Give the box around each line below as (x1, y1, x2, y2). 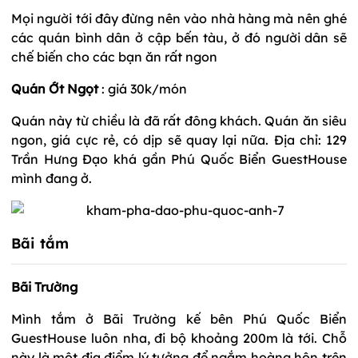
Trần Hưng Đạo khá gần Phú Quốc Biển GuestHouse (11, 150, 347, 167)
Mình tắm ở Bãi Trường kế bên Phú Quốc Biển (11, 310, 347, 327)
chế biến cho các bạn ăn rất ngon (11, 48, 217, 65)
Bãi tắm (11, 233, 69, 253)
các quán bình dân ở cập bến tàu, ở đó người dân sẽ (11, 29, 347, 46)
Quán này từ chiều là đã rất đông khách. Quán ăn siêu (11, 112, 347, 129)
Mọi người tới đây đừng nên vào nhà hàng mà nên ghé (11, 10, 347, 26)
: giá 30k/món (98, 80, 187, 97)
